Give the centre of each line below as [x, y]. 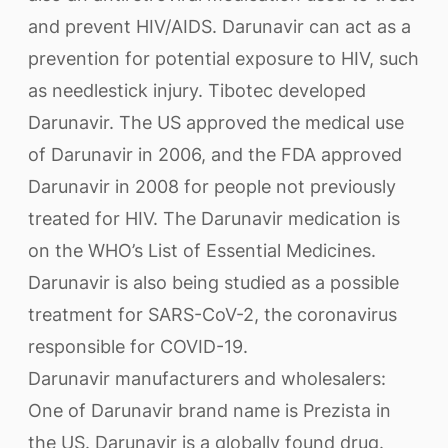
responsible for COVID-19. [138, 346]
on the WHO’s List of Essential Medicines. [202, 250]
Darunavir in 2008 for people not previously [212, 186]
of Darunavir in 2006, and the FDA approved [215, 154]
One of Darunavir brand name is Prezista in [209, 410]
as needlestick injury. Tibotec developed [197, 90]
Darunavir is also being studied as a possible [213, 282]
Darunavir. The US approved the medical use [216, 122]
